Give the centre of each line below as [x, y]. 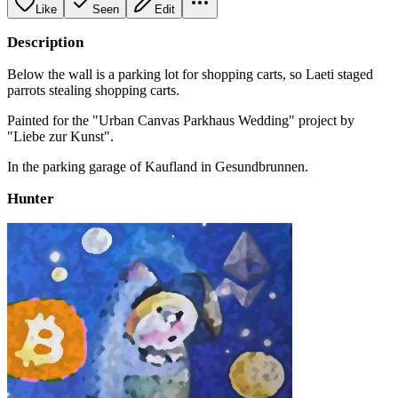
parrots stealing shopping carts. [93, 90]
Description [45, 42]
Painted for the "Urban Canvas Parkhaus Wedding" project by [181, 120]
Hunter [31, 198]
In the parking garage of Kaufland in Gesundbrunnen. [158, 166]
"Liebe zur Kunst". [60, 136]
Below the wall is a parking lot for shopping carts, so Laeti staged [190, 74]
